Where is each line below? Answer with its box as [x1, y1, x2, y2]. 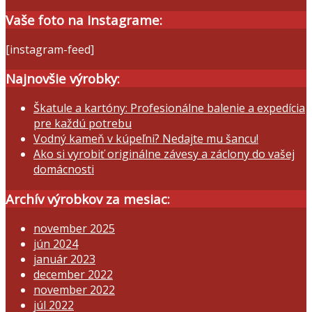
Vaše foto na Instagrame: [6, 11, 162, 29]
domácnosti [33, 162, 94, 178]
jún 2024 [33, 235, 78, 251]
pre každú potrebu [33, 116, 132, 132]
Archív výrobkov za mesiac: [6, 189, 170, 208]
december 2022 [33, 266, 113, 282]
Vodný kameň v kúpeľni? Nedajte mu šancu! [33, 131, 258, 147]
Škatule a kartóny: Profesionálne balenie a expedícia [33, 100, 305, 116]
